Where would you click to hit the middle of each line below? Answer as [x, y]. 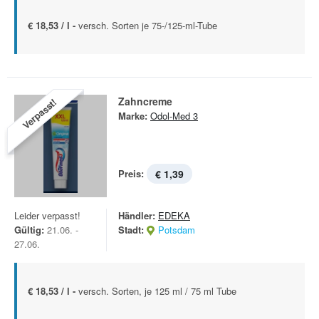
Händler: [137, 215]
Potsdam [177, 230]
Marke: [133, 116]
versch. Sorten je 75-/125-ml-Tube [148, 25]
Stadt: [131, 230]
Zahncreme [145, 101]
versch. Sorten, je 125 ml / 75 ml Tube [157, 291]
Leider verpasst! [47, 215]
